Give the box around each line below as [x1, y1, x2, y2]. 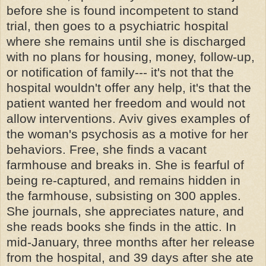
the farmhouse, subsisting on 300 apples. [7, 189, 241, 202]
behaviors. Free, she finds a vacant [7, 142, 207, 156]
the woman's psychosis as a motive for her [7, 127, 248, 141]
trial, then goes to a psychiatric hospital [7, 19, 229, 33]
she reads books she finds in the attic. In [7, 220, 236, 233]
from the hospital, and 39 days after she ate [7, 251, 254, 264]
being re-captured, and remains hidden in [7, 173, 240, 187]
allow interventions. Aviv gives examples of [7, 112, 250, 125]
